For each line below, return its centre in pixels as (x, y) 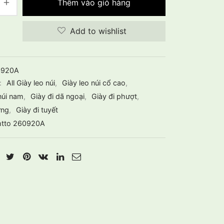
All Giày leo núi (31, 83)
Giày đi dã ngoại (57, 96)
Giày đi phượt (114, 96)
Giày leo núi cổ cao (94, 83)
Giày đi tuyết (37, 109)
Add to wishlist (98, 31)
